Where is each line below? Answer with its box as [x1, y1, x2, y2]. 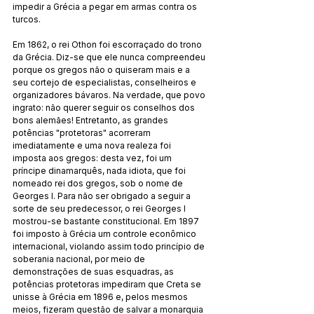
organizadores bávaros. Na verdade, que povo [13, 89, 207, 100]
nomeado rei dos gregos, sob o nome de [13, 177, 185, 189]
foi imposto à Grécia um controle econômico [13, 228, 198, 239]
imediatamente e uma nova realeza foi [13, 139, 173, 151]
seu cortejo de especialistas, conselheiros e [13, 76, 198, 88]
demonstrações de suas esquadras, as [13, 266, 176, 277]
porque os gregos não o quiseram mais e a [13, 64, 192, 75]
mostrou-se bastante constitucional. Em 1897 [13, 215, 201, 226]
